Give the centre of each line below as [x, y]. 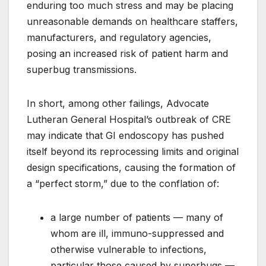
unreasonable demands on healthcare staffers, [132, 22]
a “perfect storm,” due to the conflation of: [123, 184]
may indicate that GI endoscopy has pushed [125, 136]
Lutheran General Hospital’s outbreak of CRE [129, 120]
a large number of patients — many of [137, 218]
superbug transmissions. [82, 70]
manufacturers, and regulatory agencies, [119, 38]
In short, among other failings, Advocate [118, 104]
